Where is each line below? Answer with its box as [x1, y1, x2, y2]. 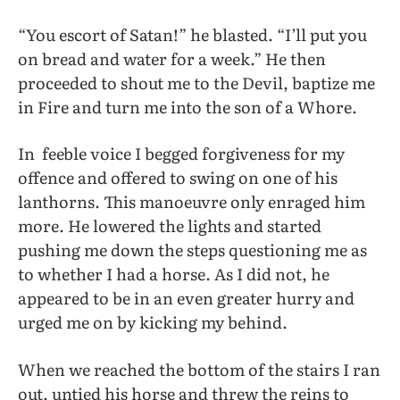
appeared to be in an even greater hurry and [18, 286, 354, 311]
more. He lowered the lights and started [18, 213, 321, 238]
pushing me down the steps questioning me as [18, 237, 367, 262]
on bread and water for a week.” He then [18, 46, 326, 71]
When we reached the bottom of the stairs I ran [18, 356, 380, 381]
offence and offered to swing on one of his [18, 165, 337, 190]
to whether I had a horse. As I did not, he [18, 262, 329, 287]
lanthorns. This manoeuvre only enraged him [18, 189, 365, 214]
